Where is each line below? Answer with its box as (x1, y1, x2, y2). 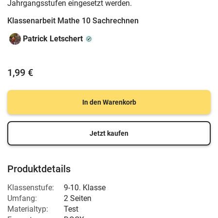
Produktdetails (7, 163, 71, 175)
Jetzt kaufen (90, 129, 128, 137)
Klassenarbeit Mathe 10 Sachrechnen (7, 16, 139, 25)
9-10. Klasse (64, 183, 106, 192)
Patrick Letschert (23, 34, 83, 43)
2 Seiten (64, 194, 91, 203)
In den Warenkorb (82, 98, 136, 106)
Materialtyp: (7, 204, 48, 214)
